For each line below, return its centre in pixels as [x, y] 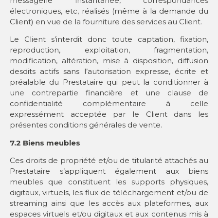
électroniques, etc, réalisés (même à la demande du [109, 11]
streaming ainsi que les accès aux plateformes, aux [109, 203]
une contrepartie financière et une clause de [109, 93]
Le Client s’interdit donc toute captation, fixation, [109, 39]
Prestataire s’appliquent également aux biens [109, 171]
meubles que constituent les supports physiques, [109, 182]
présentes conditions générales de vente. [86, 125]
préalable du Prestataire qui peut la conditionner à [109, 82]
